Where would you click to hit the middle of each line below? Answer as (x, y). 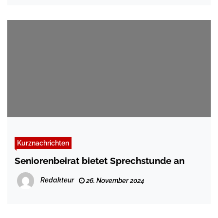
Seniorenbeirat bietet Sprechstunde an (100, 161)
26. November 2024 (115, 181)
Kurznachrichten (43, 143)
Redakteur (57, 180)
